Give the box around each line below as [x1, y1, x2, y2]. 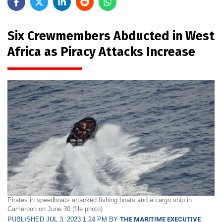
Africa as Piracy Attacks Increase [7, 44, 195, 59]
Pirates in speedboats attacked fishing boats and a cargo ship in [7, 196, 192, 204]
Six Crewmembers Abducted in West [7, 28, 215, 44]
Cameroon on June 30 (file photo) [7, 205, 103, 213]
